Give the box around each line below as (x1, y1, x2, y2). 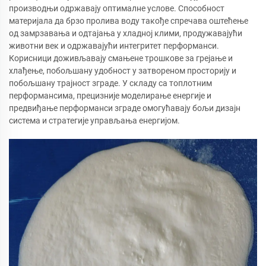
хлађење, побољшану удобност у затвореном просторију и (9, 65, 236, 75)
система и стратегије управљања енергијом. (9, 115, 180, 125)
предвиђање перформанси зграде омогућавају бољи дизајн (9, 103, 240, 113)
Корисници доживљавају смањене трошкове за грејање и (9, 53, 233, 63)
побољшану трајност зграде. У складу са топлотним (9, 78, 212, 88)
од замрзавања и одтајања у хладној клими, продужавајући (9, 28, 242, 38)
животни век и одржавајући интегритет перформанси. (9, 40, 219, 50)
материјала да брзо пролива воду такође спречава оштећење (9, 15, 248, 26)
